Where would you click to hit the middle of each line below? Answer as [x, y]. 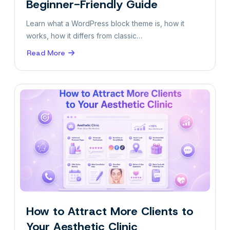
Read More [46, 53]
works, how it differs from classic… [84, 35]
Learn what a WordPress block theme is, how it [105, 23]
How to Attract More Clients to [110, 211]
